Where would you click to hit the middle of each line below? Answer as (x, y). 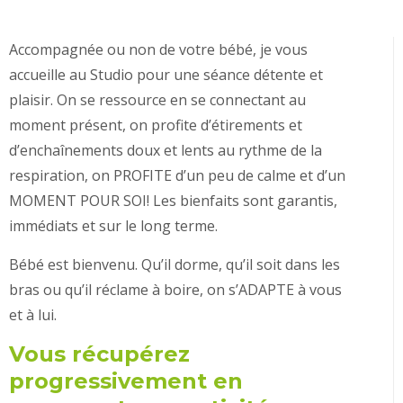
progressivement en (126, 381)
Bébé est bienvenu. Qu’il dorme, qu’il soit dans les (175, 264)
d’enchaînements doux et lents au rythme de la (166, 150)
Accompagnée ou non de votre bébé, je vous (158, 49)
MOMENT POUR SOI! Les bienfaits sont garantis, (173, 201)
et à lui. (33, 315)
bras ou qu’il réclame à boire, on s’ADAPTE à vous (175, 290)
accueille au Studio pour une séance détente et (166, 75)
